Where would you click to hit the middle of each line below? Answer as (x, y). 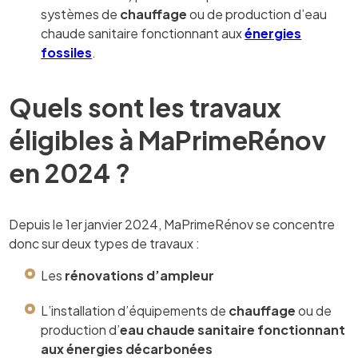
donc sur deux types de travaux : (105, 243)
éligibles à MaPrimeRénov (168, 139)
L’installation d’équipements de (135, 310)
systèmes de (81, 14)
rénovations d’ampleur (140, 275)
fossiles (67, 52)
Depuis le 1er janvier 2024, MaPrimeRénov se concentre (172, 224)
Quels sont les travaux (145, 107)
